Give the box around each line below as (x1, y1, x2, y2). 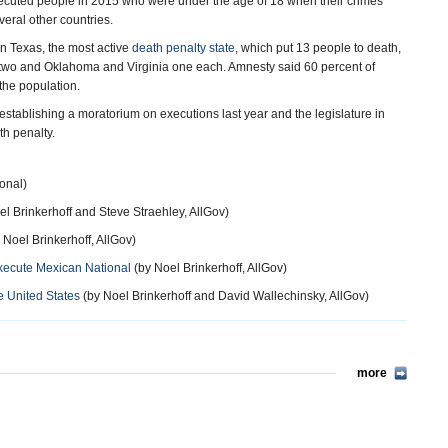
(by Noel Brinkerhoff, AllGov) (131, 261, 287, 275)
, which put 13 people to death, (235, 41, 401, 55)
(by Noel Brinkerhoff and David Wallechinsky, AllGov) (80, 289, 369, 303)
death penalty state (132, 41, 235, 55)
